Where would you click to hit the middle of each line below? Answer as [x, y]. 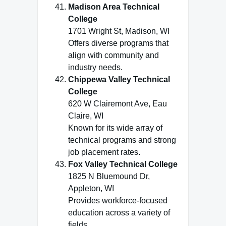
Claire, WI [86, 116]
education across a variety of [119, 213]
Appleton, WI [91, 188]
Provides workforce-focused [118, 201]
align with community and [114, 55]
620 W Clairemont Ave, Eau [118, 104]
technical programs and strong [122, 140]
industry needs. [95, 67]
